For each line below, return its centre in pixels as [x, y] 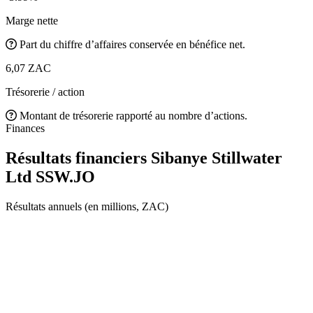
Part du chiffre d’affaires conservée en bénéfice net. [132, 44]
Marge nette [32, 20]
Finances [25, 128]
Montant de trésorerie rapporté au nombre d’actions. [133, 115]
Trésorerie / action [45, 92]
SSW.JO [65, 176]
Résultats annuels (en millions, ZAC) [87, 206]
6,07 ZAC [28, 68]
